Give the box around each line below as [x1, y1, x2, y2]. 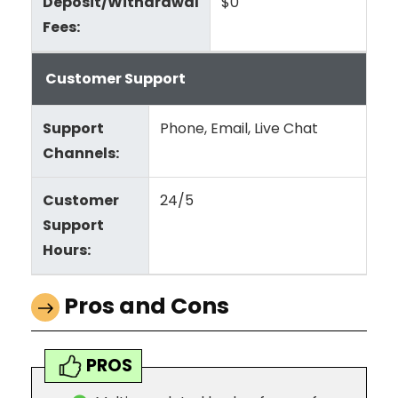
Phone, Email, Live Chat [160, 118, 318, 139]
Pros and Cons [64, 291, 229, 322]
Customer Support [45, 68, 186, 90]
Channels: [43, 143, 119, 164]
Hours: [43, 240, 91, 261]
